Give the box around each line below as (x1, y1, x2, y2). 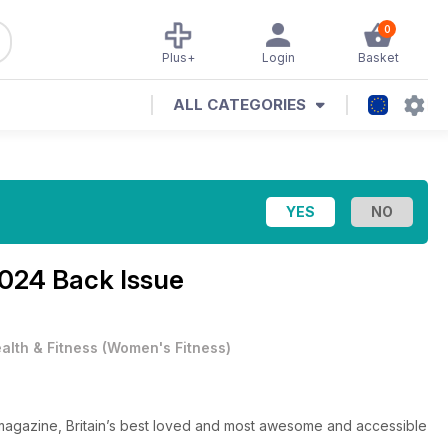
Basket (357, 50, 399, 65)
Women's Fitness (107, 339, 226, 356)
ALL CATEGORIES (173, 95, 306, 114)
